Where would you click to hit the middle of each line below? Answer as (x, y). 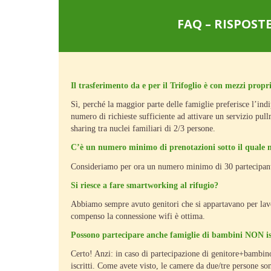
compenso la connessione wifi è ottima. (138, 216)
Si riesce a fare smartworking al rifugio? (145, 185)
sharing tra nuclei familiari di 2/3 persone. (143, 129)
